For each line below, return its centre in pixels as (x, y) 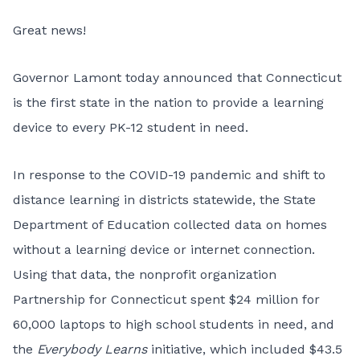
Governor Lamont (69, 78)
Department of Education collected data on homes (170, 225)
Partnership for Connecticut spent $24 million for (166, 299)
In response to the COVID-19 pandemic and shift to (169, 175)
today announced (179, 78)
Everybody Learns (92, 349)
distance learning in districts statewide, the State (164, 200)
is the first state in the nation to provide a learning (168, 102)
